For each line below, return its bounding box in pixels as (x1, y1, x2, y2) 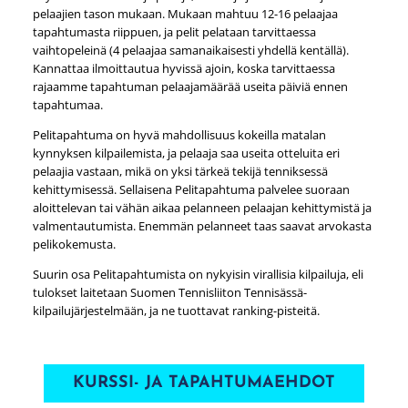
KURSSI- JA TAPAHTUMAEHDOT (73, 373, 335, 392)
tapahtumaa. (32, 97, 103, 114)
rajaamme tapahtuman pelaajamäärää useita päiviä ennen (32, 78, 348, 96)
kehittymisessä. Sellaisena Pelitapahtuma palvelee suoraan (32, 181, 350, 199)
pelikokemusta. (32, 236, 116, 253)
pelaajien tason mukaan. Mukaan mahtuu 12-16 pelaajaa (32, 5, 338, 23)
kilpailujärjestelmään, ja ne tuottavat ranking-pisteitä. (32, 301, 322, 319)
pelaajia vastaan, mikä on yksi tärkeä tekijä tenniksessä (32, 163, 328, 180)
